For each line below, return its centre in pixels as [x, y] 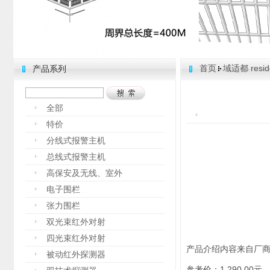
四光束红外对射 [76, 238]
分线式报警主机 [76, 140]
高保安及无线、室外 [84, 173]
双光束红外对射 [76, 222]
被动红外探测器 [76, 254]
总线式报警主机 [76, 157]
